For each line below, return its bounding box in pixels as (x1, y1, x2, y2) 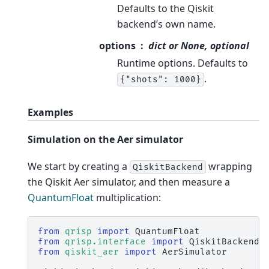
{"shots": (120, 74, 169, 85)
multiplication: (94, 190, 161, 204)
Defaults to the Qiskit (117, 1, 214, 15)
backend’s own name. (117, 17, 216, 31)
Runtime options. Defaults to (117, 56, 248, 70)
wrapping (206, 159, 252, 173)
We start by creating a (28, 159, 130, 173)
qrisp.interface (65, 237, 146, 247)
